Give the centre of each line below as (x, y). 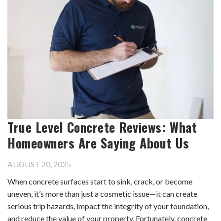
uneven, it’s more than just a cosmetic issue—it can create (102, 194)
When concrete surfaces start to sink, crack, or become (100, 182)
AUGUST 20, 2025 (39, 164)
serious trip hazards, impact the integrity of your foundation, (108, 206)
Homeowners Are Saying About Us (98, 143)
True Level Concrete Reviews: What (102, 127)
